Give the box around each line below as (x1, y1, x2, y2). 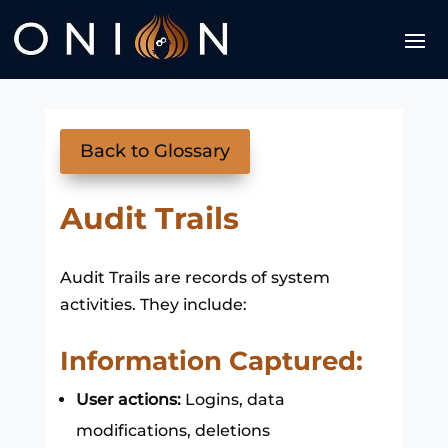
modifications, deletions (75, 420, 270, 440)
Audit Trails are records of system (59, 267, 330, 287)
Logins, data (180, 389, 285, 409)
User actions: (75, 389, 181, 409)
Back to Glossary (79, 140, 230, 163)
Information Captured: (59, 344, 363, 377)
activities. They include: (59, 294, 247, 314)
